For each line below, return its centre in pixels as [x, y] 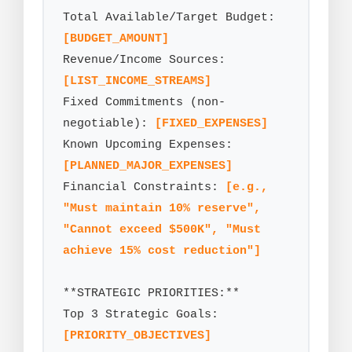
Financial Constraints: [144, 187]
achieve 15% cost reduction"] [162, 251]
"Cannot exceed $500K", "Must [162, 230]
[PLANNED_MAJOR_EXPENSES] [148, 166]
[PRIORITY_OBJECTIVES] [137, 336]
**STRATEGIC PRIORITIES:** [151, 293]
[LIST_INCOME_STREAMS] [137, 81]
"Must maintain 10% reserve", [162, 209]
